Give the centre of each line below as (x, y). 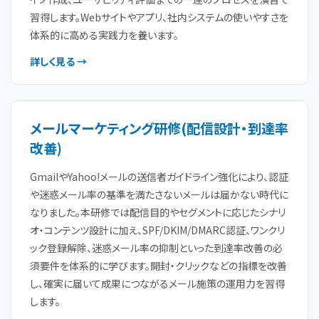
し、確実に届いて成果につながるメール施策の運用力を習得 (157, 283)
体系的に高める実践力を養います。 (104, 35)
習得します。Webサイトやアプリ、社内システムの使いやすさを (159, 17)
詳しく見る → (58, 61)
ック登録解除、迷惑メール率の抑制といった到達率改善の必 (156, 248)
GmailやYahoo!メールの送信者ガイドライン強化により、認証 (159, 177)
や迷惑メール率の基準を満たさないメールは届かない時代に (159, 194)
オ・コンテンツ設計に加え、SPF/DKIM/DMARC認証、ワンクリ (157, 230)
